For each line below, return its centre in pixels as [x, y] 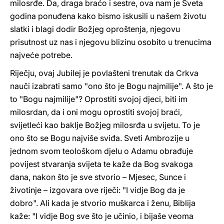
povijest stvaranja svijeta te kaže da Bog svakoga [101, 164]
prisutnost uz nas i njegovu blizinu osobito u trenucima [111, 42]
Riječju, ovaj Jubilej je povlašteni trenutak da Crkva [104, 73]
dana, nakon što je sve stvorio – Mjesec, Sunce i [98, 177]
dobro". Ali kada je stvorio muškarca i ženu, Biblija [103, 203]
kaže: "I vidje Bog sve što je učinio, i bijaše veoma [102, 216]
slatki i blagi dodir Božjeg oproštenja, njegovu [95, 29]
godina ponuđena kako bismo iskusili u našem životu [108, 16]
